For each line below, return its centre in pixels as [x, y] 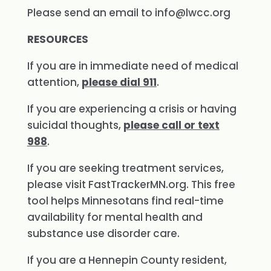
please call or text [171, 125]
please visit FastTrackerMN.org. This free [131, 184]
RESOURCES [57, 39]
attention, [54, 82]
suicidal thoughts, [75, 125]
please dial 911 [119, 82]
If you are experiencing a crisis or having [132, 109]
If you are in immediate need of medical [132, 66]
